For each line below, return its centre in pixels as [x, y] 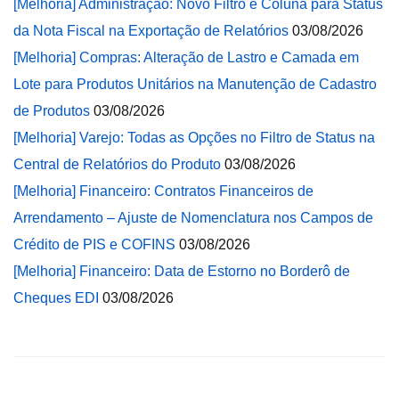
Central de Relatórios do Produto [117, 164]
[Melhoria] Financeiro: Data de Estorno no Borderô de [182, 271]
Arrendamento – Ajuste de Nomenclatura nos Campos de [193, 218]
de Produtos [52, 111]
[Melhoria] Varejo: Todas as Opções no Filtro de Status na [194, 138]
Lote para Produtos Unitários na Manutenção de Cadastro [195, 84]
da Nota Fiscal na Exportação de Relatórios [151, 31]
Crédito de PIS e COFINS [94, 244]
